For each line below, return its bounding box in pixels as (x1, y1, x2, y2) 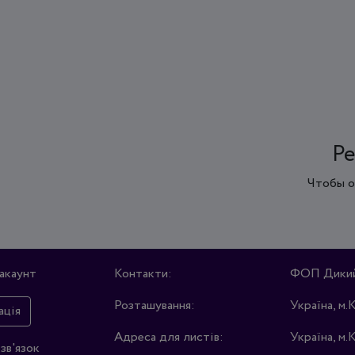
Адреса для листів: (114, 327, 223, 346)
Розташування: (114, 296, 195, 315)
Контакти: (114, 264, 172, 283)
